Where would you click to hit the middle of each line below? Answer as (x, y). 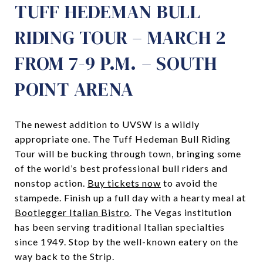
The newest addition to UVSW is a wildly (107, 124)
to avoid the (189, 183)
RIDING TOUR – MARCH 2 (120, 37)
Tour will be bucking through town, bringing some (128, 153)
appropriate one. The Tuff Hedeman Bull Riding (123, 139)
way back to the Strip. (65, 256)
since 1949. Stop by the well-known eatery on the (127, 241)
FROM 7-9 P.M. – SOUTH (116, 63)
